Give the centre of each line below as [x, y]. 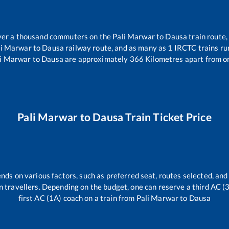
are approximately [96, 59]
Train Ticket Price [167, 117]
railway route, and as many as [116, 48]
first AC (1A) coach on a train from [77, 198]
